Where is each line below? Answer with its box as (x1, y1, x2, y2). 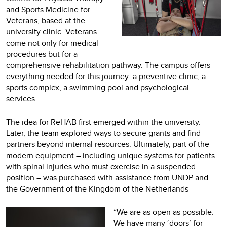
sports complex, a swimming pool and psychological (6, 81, 189, 93)
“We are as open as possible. (113, 206, 214, 218)
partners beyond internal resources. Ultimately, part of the (6, 138, 209, 150)
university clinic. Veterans (6, 25, 97, 37)
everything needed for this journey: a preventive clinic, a (6, 70, 206, 82)
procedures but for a (6, 48, 78, 60)
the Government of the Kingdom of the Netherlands (6, 182, 188, 195)
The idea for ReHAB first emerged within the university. (6, 116, 201, 128)
